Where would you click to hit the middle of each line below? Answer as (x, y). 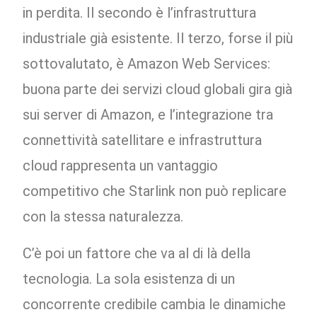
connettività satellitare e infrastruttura (143, 140)
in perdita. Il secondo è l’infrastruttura (140, 13)
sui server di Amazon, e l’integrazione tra (148, 115)
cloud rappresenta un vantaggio (121, 166)
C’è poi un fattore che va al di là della (137, 254)
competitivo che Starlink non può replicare (155, 191)
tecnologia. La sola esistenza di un (129, 279)
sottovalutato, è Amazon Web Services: (147, 64)
